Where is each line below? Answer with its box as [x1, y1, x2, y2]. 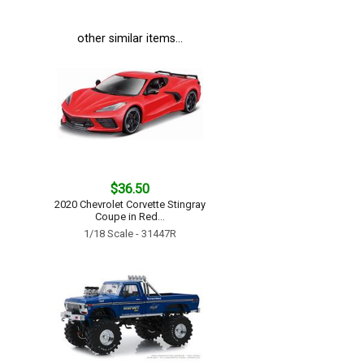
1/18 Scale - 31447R [84, 227, 176, 240]
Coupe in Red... [95, 210, 165, 223]
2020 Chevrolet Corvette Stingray [54, 198, 206, 210]
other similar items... [77, 32, 183, 45]
